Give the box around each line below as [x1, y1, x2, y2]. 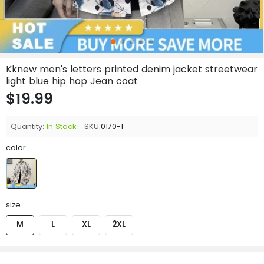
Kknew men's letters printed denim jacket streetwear [6, 62, 258, 76]
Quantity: [11, 121, 44, 131]
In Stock [47, 121, 76, 131]
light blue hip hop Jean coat [6, 74, 138, 88]
